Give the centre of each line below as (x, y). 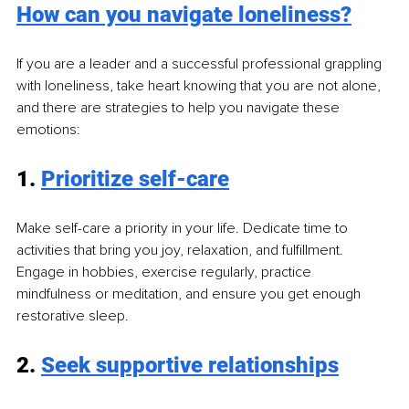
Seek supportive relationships (190, 366)
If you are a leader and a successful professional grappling (201, 64)
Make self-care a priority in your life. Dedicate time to (184, 229)
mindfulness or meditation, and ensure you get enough (190, 294)
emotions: (48, 130)
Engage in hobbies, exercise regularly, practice (166, 273)
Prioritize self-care (135, 179)
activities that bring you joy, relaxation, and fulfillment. (182, 251)
